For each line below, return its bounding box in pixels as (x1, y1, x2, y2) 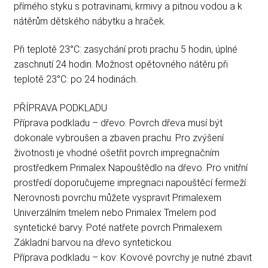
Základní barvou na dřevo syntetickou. (13, 237, 173, 249)
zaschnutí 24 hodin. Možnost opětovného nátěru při (13, 59, 228, 71)
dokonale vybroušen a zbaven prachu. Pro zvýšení (13, 132, 224, 144)
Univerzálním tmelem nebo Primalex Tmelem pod (13, 207, 216, 219)
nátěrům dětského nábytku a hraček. (13, 15, 166, 27)
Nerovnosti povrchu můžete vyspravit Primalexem (13, 192, 221, 204)
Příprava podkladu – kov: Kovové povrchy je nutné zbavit (13, 252, 252, 264)
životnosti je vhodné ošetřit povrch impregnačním (13, 147, 220, 159)
